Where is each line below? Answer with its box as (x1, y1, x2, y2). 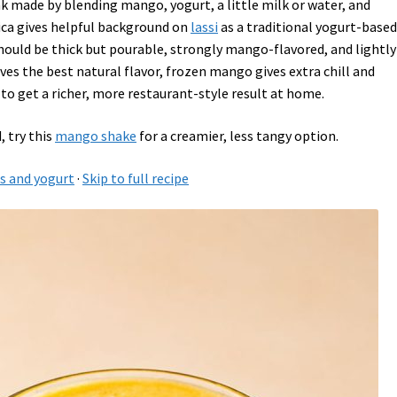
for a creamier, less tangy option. (136, 126, 339, 144)
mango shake (55, 126, 137, 144)
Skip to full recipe (82, 168, 190, 187)
